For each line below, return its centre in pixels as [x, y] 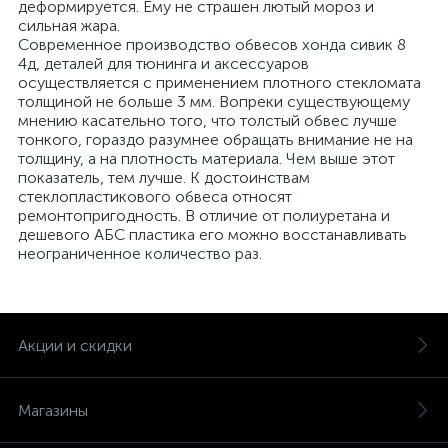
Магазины [53, 410]
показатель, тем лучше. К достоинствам [164, 177]
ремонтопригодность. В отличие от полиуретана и [204, 215]
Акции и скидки [75, 345]
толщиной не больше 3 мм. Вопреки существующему [214, 101]
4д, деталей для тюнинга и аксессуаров [163, 63]
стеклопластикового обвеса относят [155, 196]
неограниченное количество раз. [140, 253]
